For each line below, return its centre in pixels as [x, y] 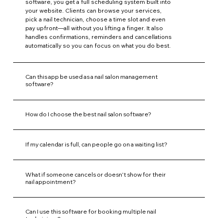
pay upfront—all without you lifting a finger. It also [94, 28]
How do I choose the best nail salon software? [89, 114]
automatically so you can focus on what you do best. [98, 46]
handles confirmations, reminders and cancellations [99, 37]
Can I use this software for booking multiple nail [91, 212]
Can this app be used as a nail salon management [92, 77]
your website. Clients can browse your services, [94, 11]
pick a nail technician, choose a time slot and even [96, 19]
